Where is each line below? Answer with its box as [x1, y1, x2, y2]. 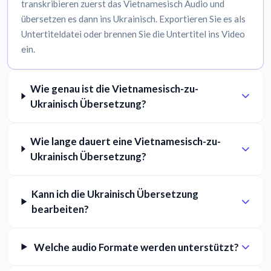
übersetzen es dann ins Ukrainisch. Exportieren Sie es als [21, 13, 246, 25]
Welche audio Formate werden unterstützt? [34, 240, 240, 253]
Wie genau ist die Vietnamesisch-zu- [30, 82, 199, 95]
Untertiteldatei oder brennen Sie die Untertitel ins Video [21, 28, 246, 40]
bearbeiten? [31, 203, 90, 216]
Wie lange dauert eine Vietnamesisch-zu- [30, 135, 221, 148]
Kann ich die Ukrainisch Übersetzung [31, 188, 199, 201]
